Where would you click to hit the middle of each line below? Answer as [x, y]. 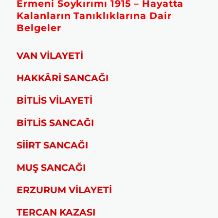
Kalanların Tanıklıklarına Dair [94, 15]
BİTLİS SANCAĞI [55, 123]
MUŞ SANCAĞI [51, 167]
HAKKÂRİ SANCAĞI [63, 78]
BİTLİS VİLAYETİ [55, 100]
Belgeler [39, 27]
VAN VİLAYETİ [50, 55]
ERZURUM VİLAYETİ [64, 190]
